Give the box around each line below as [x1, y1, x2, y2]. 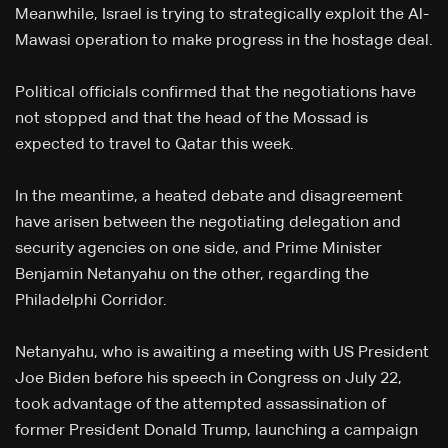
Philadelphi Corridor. [15, 293, 167, 310]
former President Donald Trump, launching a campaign [15, 423, 418, 440]
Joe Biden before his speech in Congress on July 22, [15, 371, 402, 388]
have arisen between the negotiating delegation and [15, 215, 401, 232]
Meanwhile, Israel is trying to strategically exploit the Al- [15, 7, 429, 24]
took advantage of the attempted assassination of [15, 397, 386, 414]
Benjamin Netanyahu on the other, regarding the [15, 267, 369, 284]
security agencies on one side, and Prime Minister [15, 241, 382, 258]
